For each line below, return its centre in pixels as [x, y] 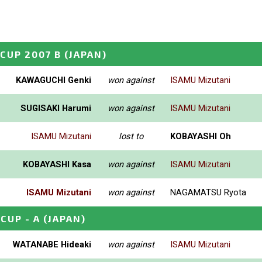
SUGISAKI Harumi [56, 108]
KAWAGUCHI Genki [54, 80]
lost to [131, 136]
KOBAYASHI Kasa [57, 164]
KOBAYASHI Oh [201, 136]
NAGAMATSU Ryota [208, 192]
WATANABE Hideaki [52, 244]
